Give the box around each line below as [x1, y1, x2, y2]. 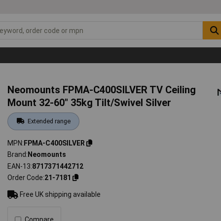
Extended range [27, 117, 71, 125]
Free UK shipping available [18, 190, 101, 199]
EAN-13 [7, 162, 31, 170]
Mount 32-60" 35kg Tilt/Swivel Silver [7, 96, 172, 109]
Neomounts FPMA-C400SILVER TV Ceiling [7, 83, 196, 96]
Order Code [7, 174, 43, 182]
